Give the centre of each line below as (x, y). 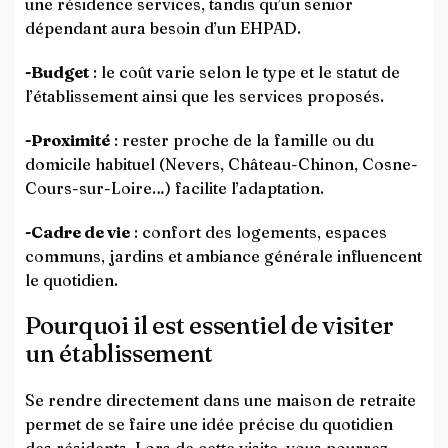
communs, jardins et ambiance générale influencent (223, 256)
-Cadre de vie (77, 232)
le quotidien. (71, 280)
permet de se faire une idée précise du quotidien (209, 424)
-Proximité (67, 140)
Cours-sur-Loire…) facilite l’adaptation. (174, 188)
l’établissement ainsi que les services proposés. (204, 96)
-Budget (57, 72)
